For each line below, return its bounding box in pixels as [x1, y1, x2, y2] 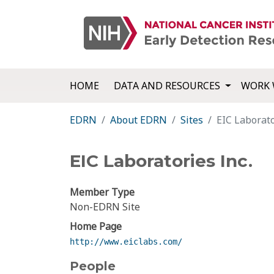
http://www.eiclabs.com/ [70, 237, 182, 247]
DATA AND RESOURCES [114, 79, 223, 93]
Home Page [70, 220, 122, 234]
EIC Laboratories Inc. [70, 150, 253, 172]
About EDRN [110, 113, 167, 127]
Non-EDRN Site [70, 200, 140, 214]
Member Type [70, 185, 135, 199]
